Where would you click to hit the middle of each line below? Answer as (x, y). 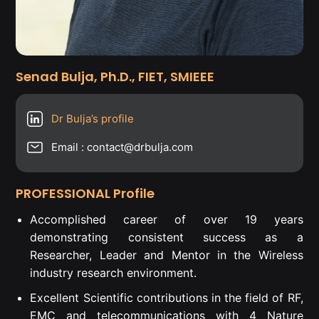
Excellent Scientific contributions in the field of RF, (167, 297)
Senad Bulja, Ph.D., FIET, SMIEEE (117, 76)
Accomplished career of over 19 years (167, 219)
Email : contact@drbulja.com (122, 147)
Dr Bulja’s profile (93, 118)
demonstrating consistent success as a (167, 237)
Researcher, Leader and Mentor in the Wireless (167, 255)
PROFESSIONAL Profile (85, 193)
